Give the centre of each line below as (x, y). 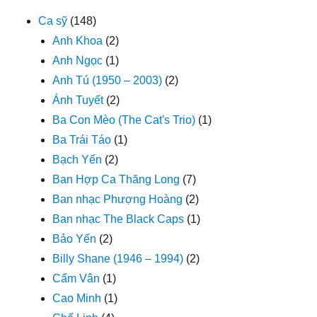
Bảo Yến (75, 239)
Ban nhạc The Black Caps (119, 219)
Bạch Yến (77, 160)
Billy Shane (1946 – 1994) (118, 259)
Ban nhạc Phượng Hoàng (118, 200)
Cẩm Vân (76, 279)
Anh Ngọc (78, 61)
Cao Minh (77, 299)
